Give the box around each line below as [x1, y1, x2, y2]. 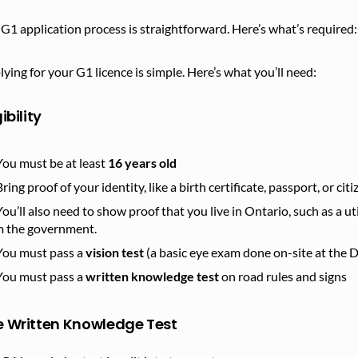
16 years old [108, 154, 177, 170]
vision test [86, 244, 144, 260]
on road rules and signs [219, 268, 347, 284]
